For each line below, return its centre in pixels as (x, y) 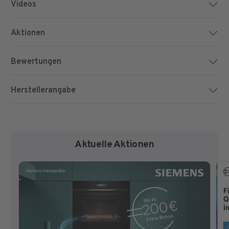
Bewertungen (36, 62)
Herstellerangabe (43, 90)
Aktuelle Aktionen (114, 145)
